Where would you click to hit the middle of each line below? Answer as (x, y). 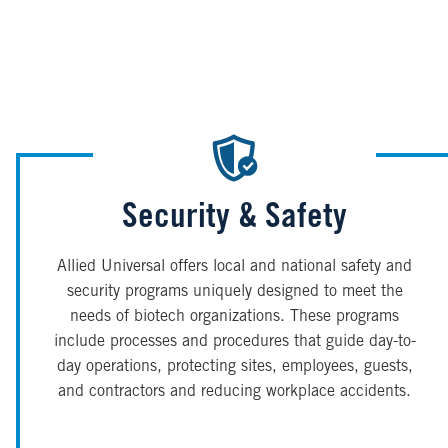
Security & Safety (235, 220)
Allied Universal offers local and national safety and (235, 267)
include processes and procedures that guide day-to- (234, 342)
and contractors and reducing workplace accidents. (235, 392)
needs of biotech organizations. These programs (235, 317)
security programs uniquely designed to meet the (234, 292)
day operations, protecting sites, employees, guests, (234, 367)
